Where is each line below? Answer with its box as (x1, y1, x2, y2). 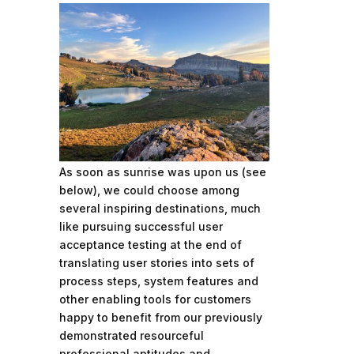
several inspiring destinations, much (58, 201, 261, 215)
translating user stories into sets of (58, 255, 254, 269)
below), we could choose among (58, 183, 239, 197)
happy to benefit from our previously (58, 310, 262, 324)
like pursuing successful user (58, 219, 223, 233)
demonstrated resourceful (58, 328, 204, 342)
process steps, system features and (58, 273, 258, 288)
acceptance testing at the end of (58, 237, 242, 251)
